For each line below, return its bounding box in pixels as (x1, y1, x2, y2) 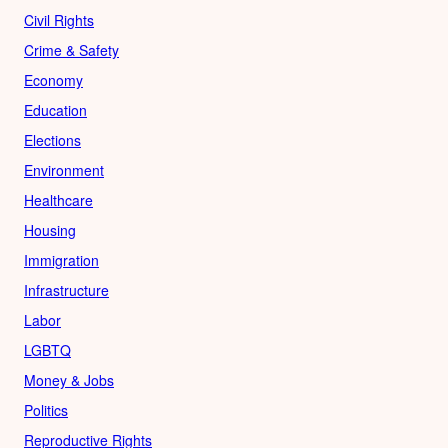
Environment (24, 159, 104, 180)
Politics (24, 399, 68, 420)
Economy (24, 69, 83, 90)
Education (24, 99, 87, 120)
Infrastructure (24, 279, 109, 300)
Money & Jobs (24, 369, 114, 390)
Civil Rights (24, 9, 94, 30)
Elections (24, 129, 81, 150)
